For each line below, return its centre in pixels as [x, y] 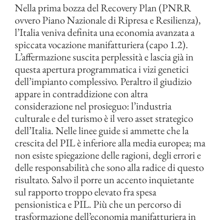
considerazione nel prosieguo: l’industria [93, 106]
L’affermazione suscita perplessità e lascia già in [104, 57]
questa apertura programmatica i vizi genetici [102, 69]
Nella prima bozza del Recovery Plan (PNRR [103, 8]
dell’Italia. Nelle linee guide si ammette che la [102, 131]
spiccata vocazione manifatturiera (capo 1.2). [101, 45]
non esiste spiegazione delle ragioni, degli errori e [108, 155]
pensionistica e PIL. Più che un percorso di [98, 204]
